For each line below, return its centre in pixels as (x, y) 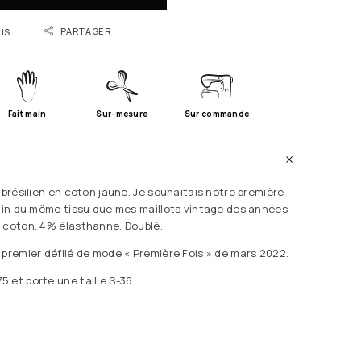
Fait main (27, 113)
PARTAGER (86, 31)
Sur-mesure (122, 113)
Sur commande (217, 113)
